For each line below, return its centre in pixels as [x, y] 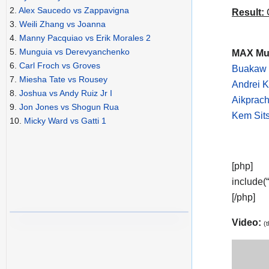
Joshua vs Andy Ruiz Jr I [66, 93]
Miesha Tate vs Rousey [63, 80]
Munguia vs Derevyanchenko [74, 52]
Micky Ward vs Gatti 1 [65, 121]
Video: [248, 222]
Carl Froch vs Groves [60, 66]
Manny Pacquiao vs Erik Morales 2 [85, 38]
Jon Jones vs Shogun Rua [69, 107]
